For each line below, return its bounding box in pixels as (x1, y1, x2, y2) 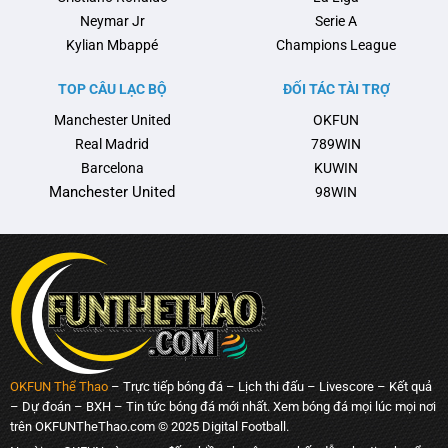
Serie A (315, 13, 357, 30)
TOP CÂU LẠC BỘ (57, 80, 167, 97)
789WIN (311, 136, 361, 153)
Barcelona (80, 160, 144, 177)
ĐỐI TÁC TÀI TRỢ (282, 80, 390, 97)
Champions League (276, 37, 396, 54)
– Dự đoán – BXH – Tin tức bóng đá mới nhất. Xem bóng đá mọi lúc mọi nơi (9, 399, 436, 415)
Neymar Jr (79, 13, 145, 30)
